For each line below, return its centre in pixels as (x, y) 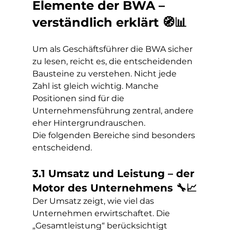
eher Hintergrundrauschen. (89, 123)
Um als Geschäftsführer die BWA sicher (113, 49)
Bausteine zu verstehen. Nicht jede (105, 74)
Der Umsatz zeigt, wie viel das (94, 201)
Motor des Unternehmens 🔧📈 (114, 188)
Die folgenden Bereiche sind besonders (114, 135)
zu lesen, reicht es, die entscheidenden (113, 61)
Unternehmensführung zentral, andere (114, 111)
